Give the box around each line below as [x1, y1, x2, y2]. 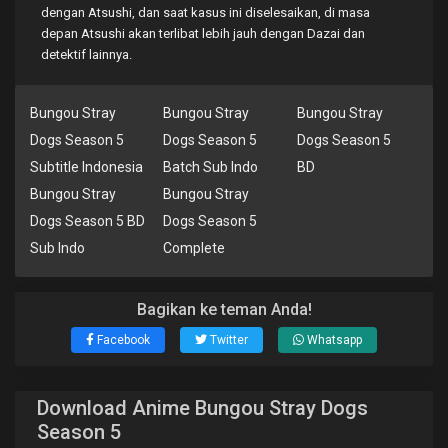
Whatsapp [307, 333, 362, 348]
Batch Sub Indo [163, 159, 258, 176]
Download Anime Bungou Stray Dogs [37, 396, 368, 421]
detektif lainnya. [41, 47, 132, 63]
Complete [163, 240, 225, 257]
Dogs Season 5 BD [30, 213, 145, 230]
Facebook [97, 333, 150, 348]
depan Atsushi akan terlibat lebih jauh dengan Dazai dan [41, 26, 365, 42]
